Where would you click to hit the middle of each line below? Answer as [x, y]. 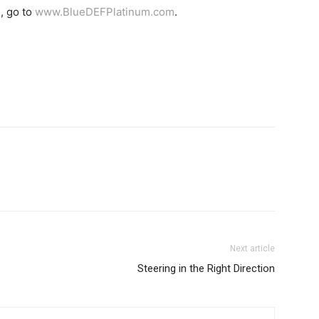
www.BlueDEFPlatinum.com [105, 12]
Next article [252, 249]
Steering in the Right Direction [206, 269]
